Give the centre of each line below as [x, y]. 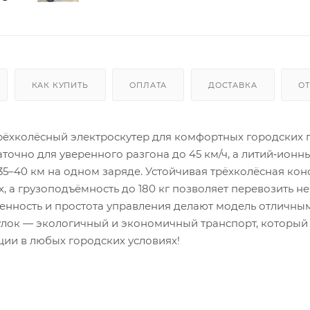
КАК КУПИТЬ [60, 85]
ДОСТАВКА [233, 85]
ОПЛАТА [148, 85]
